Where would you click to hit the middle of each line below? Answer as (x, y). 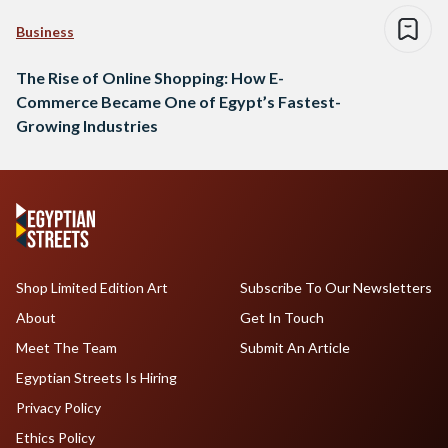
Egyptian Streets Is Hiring (96, 378)
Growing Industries (87, 126)
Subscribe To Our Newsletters (335, 288)
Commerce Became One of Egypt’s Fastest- (178, 102)
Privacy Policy (58, 408)
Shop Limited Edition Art (92, 288)
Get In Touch (281, 318)
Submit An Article (294, 348)
